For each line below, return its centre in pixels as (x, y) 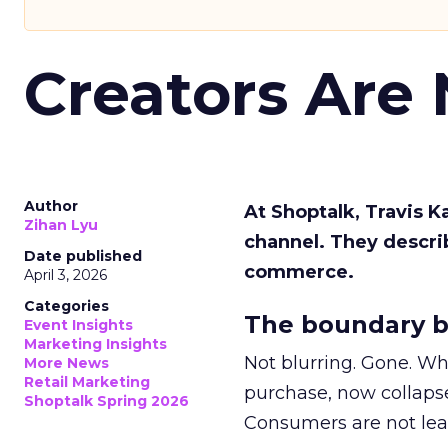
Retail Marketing (87, 382)
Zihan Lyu (61, 225)
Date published (83, 256)
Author (51, 206)
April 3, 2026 (65, 275)
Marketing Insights (95, 344)
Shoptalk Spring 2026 (106, 401)
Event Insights (78, 325)
